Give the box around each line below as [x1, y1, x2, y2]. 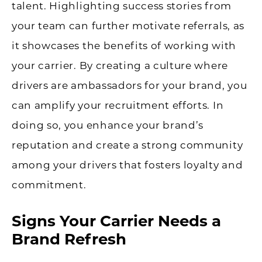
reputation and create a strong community [12, 139, 243, 151]
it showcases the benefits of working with [12, 40, 236, 52]
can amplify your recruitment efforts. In [12, 99, 224, 112]
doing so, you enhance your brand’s [12, 119, 204, 132]
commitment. [12, 179, 87, 191]
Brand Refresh [12, 230, 126, 249]
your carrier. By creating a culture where [12, 60, 228, 72]
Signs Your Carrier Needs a [12, 212, 221, 231]
